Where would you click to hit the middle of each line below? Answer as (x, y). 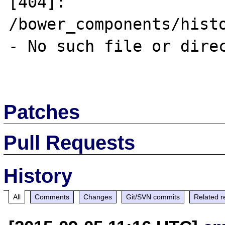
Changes (98, 197)
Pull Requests (70, 142)
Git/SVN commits (153, 197)
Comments (52, 197)
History (38, 176)
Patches (42, 112)
